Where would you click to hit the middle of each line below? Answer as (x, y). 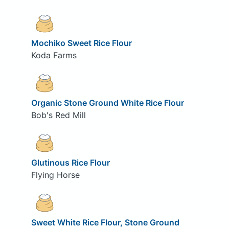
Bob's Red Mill (58, 115)
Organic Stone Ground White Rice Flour (107, 103)
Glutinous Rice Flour (70, 162)
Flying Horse (55, 175)
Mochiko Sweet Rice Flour (81, 43)
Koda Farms (54, 55)
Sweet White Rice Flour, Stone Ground (105, 222)
